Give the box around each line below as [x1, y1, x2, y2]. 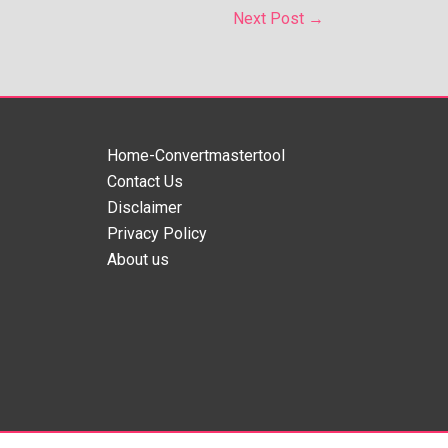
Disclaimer [106, 197, 182, 217]
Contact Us [106, 171, 183, 191]
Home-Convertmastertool [106, 145, 285, 165]
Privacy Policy [106, 223, 207, 243]
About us [106, 249, 169, 269]
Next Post [233, 8, 308, 28]
